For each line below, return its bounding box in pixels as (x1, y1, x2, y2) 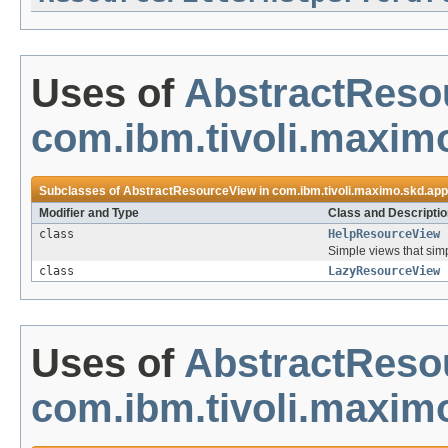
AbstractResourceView (123, 184, 256, 199)
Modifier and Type (39, 206, 139, 221)
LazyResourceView (328, 264, 440, 279)
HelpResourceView (328, 227, 440, 242)
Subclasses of (39, 184, 123, 199)
